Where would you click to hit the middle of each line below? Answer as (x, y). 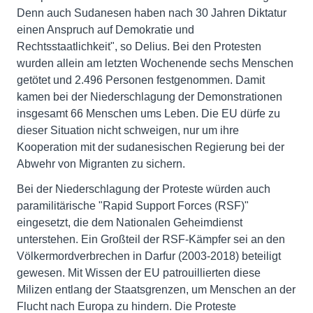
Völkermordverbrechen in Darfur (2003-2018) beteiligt (149, 256)
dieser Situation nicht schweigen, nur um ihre (128, 130)
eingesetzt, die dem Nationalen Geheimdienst (130, 223)
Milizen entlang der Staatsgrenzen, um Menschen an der (156, 290)
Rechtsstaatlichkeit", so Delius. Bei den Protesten (139, 46)
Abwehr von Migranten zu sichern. (101, 164)
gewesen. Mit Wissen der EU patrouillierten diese (139, 273)
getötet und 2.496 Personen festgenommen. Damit (141, 80)
